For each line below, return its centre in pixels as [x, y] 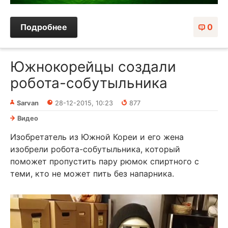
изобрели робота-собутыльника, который [95, 149]
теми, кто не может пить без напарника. [92, 173]
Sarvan [28, 103]
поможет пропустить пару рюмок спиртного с [105, 161]
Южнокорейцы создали [93, 66]
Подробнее [44, 27]
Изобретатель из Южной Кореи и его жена [97, 137]
